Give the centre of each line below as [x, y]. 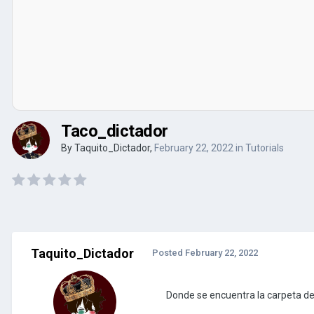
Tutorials [265, 148]
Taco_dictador [115, 131]
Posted [169, 252]
